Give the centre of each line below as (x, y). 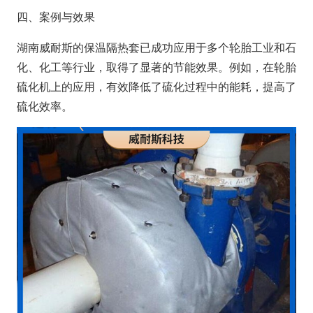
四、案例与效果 (56, 17)
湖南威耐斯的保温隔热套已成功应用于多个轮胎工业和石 (156, 48)
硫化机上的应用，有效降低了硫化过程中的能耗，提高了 (156, 87)
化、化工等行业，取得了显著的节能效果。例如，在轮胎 (156, 67)
